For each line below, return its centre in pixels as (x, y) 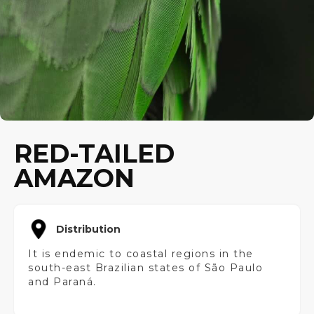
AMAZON (74, 178)
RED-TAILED (94, 153)
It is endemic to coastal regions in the (141, 254)
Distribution (88, 229)
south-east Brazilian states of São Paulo (145, 268)
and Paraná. (62, 282)
